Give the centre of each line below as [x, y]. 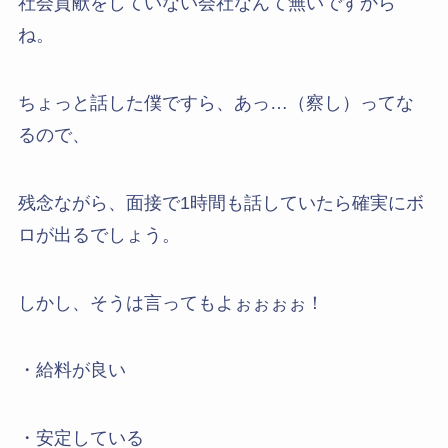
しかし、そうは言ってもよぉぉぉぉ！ [170, 302]
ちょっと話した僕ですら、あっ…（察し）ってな [215, 102]
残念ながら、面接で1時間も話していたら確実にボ [220, 202]
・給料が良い [71, 370]
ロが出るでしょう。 [98, 234]
